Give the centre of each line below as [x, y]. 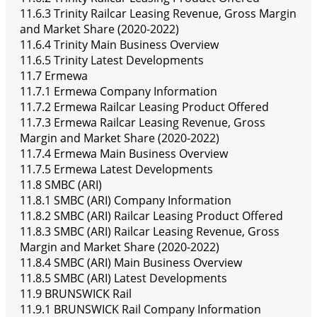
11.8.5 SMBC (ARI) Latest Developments [123, 278]
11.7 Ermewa [54, 76]
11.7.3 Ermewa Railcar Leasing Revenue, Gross [143, 123]
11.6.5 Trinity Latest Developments [112, 60]
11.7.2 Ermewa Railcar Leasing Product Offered [144, 107]
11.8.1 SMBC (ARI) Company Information [126, 201]
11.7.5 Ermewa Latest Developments [116, 169]
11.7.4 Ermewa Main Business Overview [124, 154]
